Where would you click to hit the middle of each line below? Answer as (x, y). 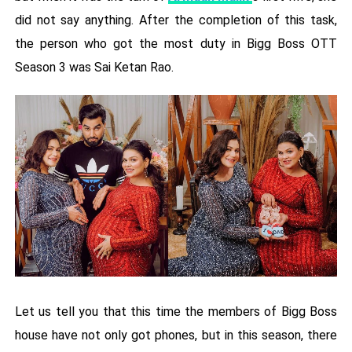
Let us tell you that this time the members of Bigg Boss (176, 312)
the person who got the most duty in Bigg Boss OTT (176, 44)
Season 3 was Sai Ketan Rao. (94, 68)
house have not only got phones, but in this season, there (176, 335)
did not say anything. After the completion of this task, (176, 20)
